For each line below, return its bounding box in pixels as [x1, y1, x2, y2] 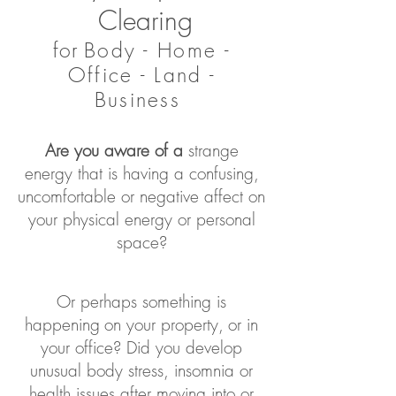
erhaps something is [90, 290, 226, 313]
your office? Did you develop [41, 336, 242, 359]
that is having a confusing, [72, 162, 259, 185]
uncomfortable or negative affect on [18, 185, 265, 208]
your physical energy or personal [27, 208, 255, 231]
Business [94, 86, 181, 113]
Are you [44, 139, 99, 162]
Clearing [90, 3, 193, 38]
